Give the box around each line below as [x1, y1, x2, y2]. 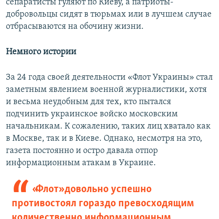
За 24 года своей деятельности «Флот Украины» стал [6, 73, 213, 83]
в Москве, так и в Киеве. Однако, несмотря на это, [6, 134, 202, 144]
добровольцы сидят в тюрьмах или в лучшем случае [6, 10, 212, 20]
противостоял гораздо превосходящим [12, 198, 194, 210]
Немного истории [6, 47, 76, 57]
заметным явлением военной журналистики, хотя [6, 85, 207, 95]
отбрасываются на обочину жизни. [6, 22, 144, 32]
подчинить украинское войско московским [6, 109, 178, 119]
